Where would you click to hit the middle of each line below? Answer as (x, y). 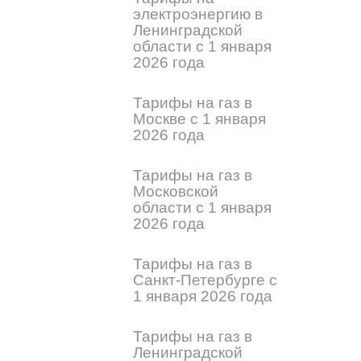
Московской (176, 191)
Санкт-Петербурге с (205, 280)
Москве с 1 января (199, 119)
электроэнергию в (198, 14)
